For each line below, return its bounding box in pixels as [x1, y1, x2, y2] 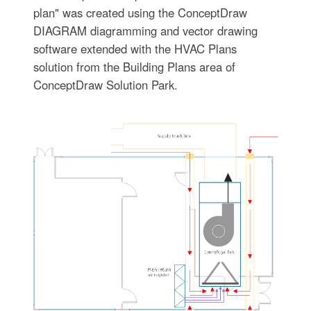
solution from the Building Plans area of [33, 58, 235, 75]
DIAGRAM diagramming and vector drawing [33, 22, 258, 39]
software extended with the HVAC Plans [33, 40, 237, 57]
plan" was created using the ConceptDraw [33, 4, 247, 21]
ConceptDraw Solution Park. [33, 76, 178, 93]
